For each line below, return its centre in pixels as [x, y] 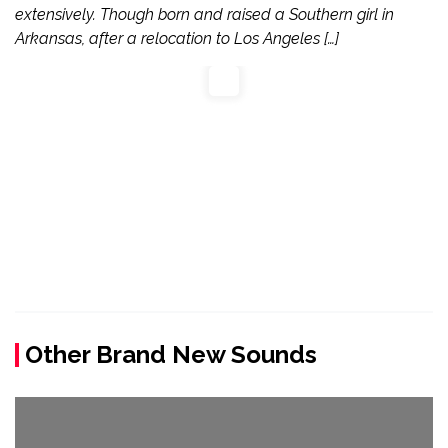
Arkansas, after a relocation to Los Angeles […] [177, 38]
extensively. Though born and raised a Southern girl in [204, 14]
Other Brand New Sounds [171, 354]
